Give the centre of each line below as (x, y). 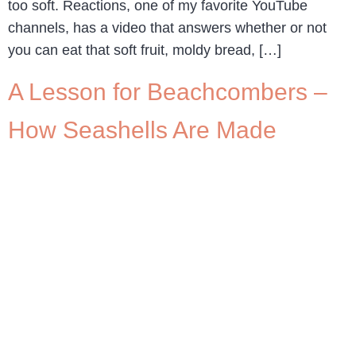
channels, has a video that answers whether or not (167, 28)
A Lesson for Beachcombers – (168, 91)
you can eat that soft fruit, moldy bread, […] (145, 50)
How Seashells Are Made (142, 130)
